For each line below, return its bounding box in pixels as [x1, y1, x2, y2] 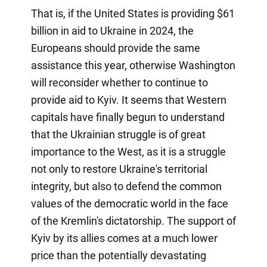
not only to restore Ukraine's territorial [30, 162, 207, 175]
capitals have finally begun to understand [30, 110, 225, 123]
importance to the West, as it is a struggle [30, 145, 226, 158]
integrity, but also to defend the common [30, 179, 222, 193]
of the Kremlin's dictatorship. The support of [30, 214, 236, 227]
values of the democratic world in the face [30, 197, 228, 210]
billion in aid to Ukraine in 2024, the [30, 24, 194, 37]
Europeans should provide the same [30, 41, 200, 54]
